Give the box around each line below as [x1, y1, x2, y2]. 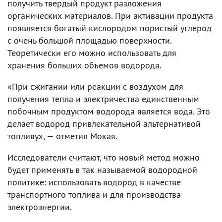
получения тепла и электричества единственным [7, 93, 199, 105]
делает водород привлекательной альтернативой [7, 117, 201, 129]
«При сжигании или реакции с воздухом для [7, 80, 183, 92]
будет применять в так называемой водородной [7, 164, 197, 175]
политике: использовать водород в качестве [7, 176, 181, 188]
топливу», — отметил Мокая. [7, 130, 117, 142]
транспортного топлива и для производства [7, 188, 181, 200]
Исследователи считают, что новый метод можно [7, 151, 200, 163]
